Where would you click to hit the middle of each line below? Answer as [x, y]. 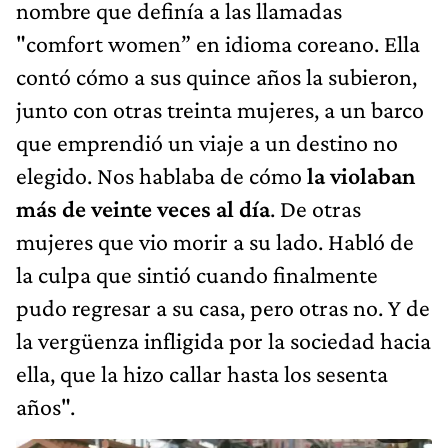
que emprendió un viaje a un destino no [207, 142]
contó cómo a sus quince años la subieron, [216, 76]
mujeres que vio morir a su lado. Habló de [215, 241]
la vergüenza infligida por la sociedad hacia [223, 340]
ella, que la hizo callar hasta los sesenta [202, 373]
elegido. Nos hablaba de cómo [161, 175]
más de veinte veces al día [143, 208]
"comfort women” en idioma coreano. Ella [218, 43]
